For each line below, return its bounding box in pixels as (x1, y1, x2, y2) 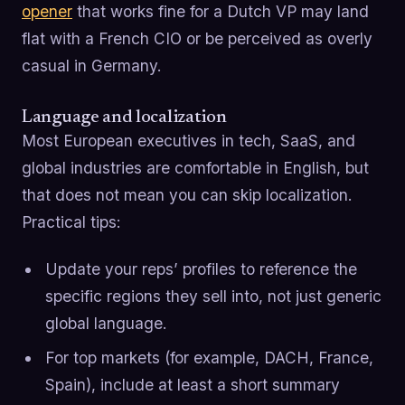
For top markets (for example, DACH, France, (44, 348, 373, 368)
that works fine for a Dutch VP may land (72, 2, 369, 22)
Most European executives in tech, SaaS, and (22, 131, 355, 151)
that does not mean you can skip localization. (22, 185, 353, 205)
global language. (44, 313, 167, 333)
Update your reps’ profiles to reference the (44, 259, 357, 278)
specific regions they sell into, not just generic (44, 286, 381, 306)
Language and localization (22, 108, 227, 127)
